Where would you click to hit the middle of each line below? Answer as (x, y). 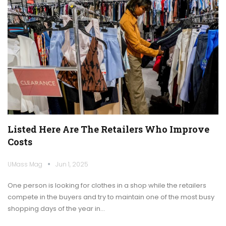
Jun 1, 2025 (72, 164)
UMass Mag (26, 164)
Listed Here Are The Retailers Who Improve (108, 129)
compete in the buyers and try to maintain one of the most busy (111, 197)
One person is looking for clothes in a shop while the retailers (107, 185)
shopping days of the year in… (56, 208)
